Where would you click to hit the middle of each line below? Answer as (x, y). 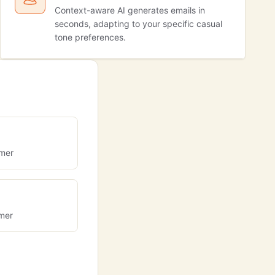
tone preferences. (90, 37)
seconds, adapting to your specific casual (138, 24)
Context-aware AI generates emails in (130, 10)
